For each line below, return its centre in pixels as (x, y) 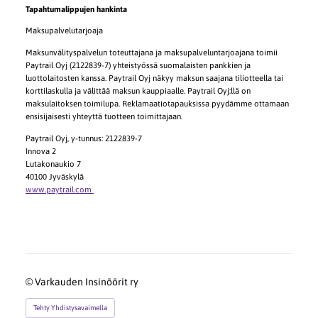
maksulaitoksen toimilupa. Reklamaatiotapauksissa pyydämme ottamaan (157, 104)
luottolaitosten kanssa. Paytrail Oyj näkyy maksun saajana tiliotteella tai (154, 78)
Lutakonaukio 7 (53, 163)
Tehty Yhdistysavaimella (70, 308)
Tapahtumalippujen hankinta (76, 9)
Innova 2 (40, 150)
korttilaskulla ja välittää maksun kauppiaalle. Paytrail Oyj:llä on (138, 91)
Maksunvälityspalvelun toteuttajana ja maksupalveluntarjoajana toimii (151, 53)
